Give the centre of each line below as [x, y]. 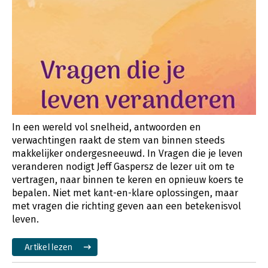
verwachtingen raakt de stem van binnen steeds [118, 140]
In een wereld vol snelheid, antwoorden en [106, 127]
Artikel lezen [49, 246]
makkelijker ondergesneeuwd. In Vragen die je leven [127, 153]
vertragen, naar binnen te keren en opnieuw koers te [128, 179]
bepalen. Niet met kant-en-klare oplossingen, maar [125, 193]
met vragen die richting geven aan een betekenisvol [127, 206]
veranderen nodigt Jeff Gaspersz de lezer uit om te [123, 166]
